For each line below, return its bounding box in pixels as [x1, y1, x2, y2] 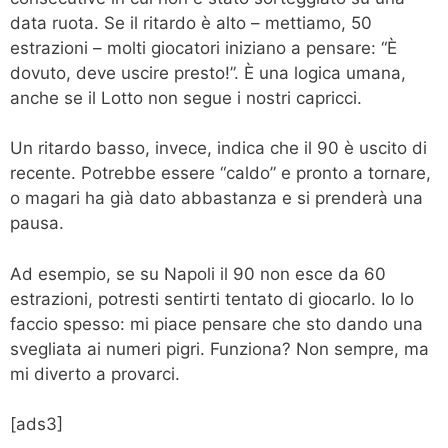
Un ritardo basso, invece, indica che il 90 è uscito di [10, 138, 427, 159]
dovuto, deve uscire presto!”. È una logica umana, [10, 62, 406, 83]
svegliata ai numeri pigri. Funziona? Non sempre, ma [10, 338, 429, 359]
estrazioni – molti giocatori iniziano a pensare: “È [10, 37, 397, 58]
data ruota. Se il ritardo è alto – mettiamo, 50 [10, 12, 372, 33]
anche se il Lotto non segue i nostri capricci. [10, 87, 362, 108]
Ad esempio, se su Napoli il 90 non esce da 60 [10, 263, 386, 284]
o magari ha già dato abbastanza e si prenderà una [10, 188, 423, 209]
